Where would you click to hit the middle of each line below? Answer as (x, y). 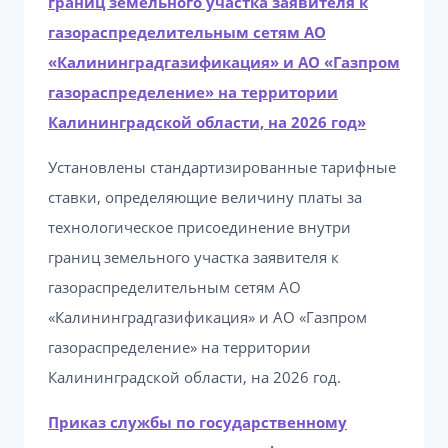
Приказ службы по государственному (197, 422)
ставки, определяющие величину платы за (205, 197)
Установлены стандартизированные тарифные (222, 167)
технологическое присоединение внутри (199, 227)
